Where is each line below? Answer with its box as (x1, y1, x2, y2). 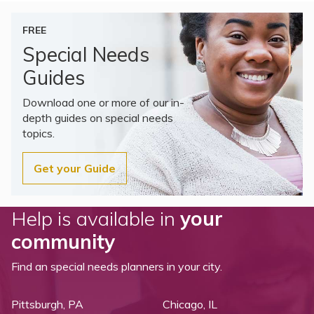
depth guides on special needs (22, 110, 173, 125)
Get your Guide (34, 161, 116, 175)
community (11, 228, 115, 254)
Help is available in (11, 205, 180, 231)
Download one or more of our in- (22, 95, 184, 109)
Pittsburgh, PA (11, 296, 83, 311)
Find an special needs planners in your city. (11, 259, 222, 273)
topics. (22, 125, 55, 140)
